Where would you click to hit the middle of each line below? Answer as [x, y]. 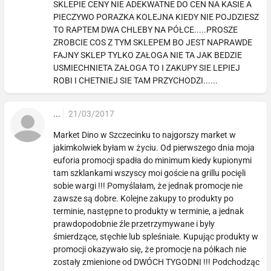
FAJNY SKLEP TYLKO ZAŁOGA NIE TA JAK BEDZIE [148, 55]
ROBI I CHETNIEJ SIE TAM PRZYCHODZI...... [136, 80]
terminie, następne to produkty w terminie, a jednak [149, 211]
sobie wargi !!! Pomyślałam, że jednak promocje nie [148, 185]
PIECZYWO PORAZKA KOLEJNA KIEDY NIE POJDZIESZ [156, 17]
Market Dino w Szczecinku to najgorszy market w [145, 135]
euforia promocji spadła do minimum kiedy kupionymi [153, 160]
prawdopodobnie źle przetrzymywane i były [134, 224]
